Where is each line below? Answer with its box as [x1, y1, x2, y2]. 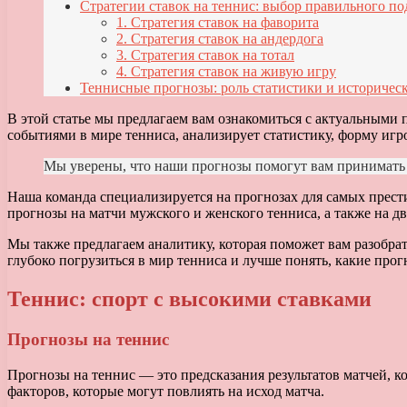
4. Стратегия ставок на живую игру [116, 64, 336, 80]
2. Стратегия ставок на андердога [116, 31, 323, 47]
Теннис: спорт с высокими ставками [7, 287, 372, 312]
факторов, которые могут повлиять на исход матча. [7, 382, 324, 399]
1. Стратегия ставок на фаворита [116, 15, 319, 31]
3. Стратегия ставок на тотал [116, 47, 294, 64]
